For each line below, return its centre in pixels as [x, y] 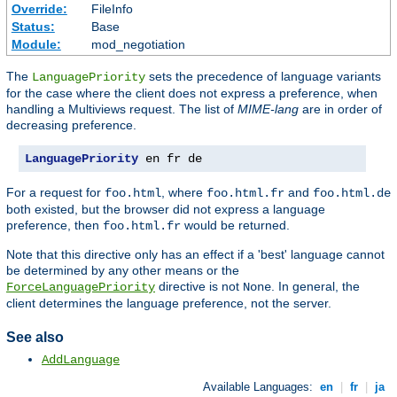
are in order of [340, 109]
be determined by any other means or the [123, 271]
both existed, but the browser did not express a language [166, 210]
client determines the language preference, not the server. [169, 304]
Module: [36, 45]
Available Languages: [260, 387]
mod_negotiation [138, 45]
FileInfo [112, 9]
